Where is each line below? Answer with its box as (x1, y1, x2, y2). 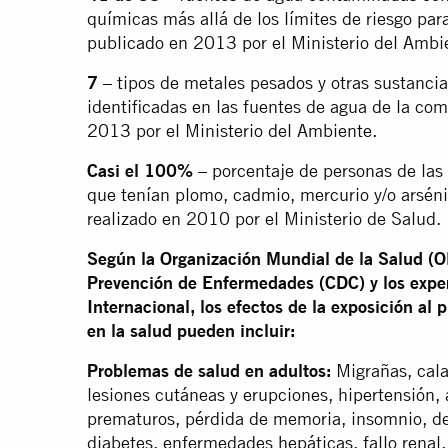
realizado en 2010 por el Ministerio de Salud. (87, 208, 441, 230)
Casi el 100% (87, 160, 193, 182)
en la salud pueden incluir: (87, 320, 295, 342)
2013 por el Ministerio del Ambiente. (87, 120, 377, 142)
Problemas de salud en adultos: (87, 360, 331, 382)
